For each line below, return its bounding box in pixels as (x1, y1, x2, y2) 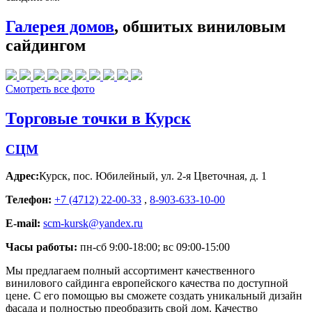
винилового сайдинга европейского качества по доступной (6, 277, 288, 290)
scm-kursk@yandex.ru (43, 217, 143, 230)
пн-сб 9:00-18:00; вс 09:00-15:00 (77, 241, 230, 253)
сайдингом (6, 36, 86, 55)
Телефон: (6, 194, 52, 206)
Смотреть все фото (6, 82, 95, 95)
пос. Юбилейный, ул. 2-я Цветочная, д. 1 (73, 170, 267, 182)
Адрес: (6, 170, 39, 182)
